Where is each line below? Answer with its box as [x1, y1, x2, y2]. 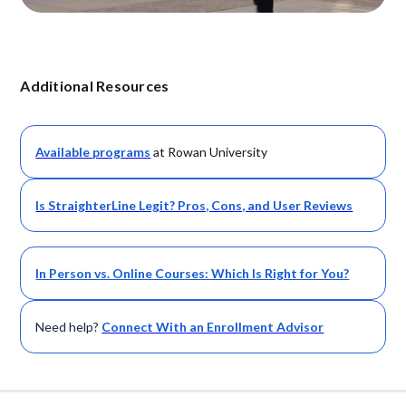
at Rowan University [150, 144, 268, 160]
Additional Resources [20, 77, 169, 95]
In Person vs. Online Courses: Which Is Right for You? [35, 266, 350, 282]
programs [92, 144, 151, 160]
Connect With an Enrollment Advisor [101, 319, 324, 335]
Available [35, 144, 93, 160]
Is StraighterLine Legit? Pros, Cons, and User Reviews [35, 198, 353, 214]
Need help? [35, 319, 100, 335]
